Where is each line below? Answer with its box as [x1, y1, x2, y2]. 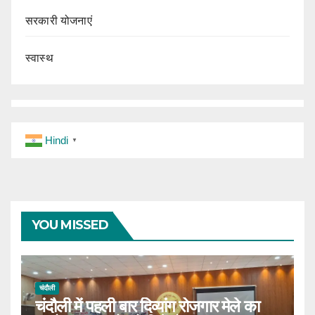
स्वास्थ [25, 51, 53, 64]
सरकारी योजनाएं [25, 14, 92, 27]
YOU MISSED [32, 217, 108, 233]
